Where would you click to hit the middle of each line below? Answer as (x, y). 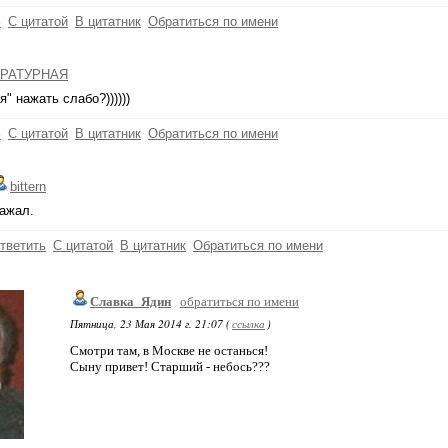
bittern (28, 186)
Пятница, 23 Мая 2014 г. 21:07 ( (150, 323)
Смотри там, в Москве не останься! (169, 350)
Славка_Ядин (130, 301)
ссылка (248, 323)
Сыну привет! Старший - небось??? (170, 366)
